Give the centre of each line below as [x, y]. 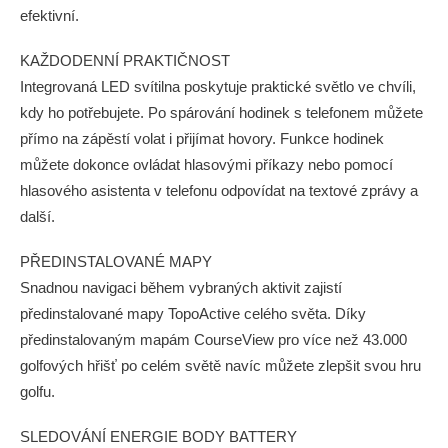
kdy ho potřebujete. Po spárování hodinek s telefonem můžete [221, 112]
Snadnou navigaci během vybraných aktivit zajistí [181, 287]
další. [37, 216]
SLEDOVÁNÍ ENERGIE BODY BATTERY [158, 436]
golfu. [37, 391]
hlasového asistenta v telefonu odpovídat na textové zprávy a [219, 190]
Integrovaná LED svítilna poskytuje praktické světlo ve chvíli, [218, 86]
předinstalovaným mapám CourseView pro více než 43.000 [213, 339]
